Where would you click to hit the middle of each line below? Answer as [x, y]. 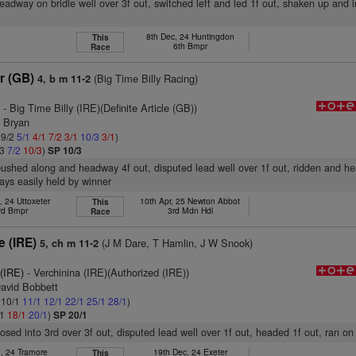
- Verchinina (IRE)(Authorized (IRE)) [107, 272]
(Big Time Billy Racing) [145, 78]
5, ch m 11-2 [70, 243]
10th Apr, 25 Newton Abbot [190, 201]
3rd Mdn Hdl [190, 210]
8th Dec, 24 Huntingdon [190, 36]
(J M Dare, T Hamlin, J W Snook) [176, 243]
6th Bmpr [190, 46]
